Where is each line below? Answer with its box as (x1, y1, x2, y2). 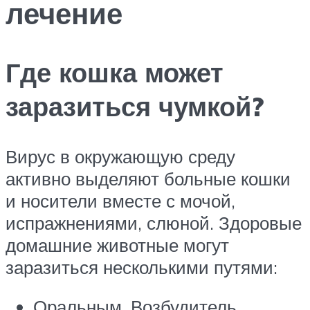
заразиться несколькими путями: (6, 255, 277, 278)
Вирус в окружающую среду (6, 145, 235, 167)
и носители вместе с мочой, (6, 189, 235, 212)
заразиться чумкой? (6, 89, 264, 123)
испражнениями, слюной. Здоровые (6, 211, 302, 234)
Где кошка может (6, 55, 224, 89)
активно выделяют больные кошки (6, 167, 291, 190)
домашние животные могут (6, 233, 229, 256)
